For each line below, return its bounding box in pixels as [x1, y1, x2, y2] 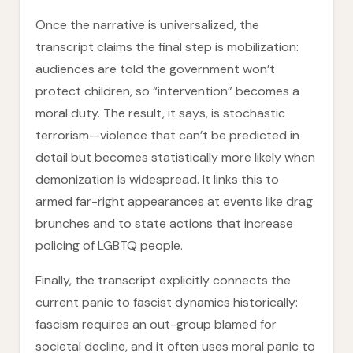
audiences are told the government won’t [35, 61, 275, 77]
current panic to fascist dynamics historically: [35, 294, 298, 310]
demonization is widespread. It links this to [35, 171, 279, 188]
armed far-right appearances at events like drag [35, 193, 313, 210]
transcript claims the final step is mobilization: [35, 39, 299, 55]
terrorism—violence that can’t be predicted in [35, 127, 299, 143]
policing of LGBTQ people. [35, 237, 183, 254]
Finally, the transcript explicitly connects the [35, 272, 291, 288]
